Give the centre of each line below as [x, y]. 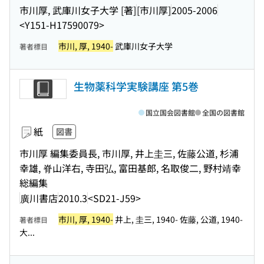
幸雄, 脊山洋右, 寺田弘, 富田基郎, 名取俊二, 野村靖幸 [130, 168]
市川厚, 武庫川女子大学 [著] [78, 10]
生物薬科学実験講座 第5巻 [136, 86]
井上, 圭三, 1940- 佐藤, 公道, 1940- [178, 219]
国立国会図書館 [170, 112]
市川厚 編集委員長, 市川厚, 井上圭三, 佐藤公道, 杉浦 [129, 153]
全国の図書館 [223, 112]
